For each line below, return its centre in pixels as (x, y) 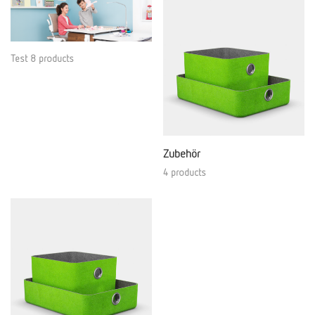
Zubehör (182, 153)
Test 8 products (42, 58)
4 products (185, 172)
